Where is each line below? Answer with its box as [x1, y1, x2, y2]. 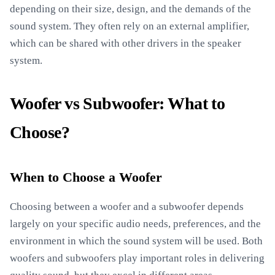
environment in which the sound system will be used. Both [10, 235, 263, 247]
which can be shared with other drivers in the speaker [10, 37, 241, 49]
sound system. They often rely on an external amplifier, [10, 20, 249, 32]
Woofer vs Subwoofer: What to [10, 94, 225, 113]
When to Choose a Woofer [10, 170, 162, 185]
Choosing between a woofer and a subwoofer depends [10, 201, 244, 212]
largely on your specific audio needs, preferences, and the [10, 218, 261, 230]
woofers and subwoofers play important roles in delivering [10, 252, 265, 264]
